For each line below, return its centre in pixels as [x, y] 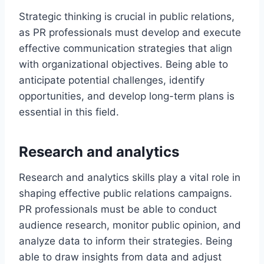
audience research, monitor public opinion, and [130, 225]
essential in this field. [69, 112]
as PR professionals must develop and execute [130, 32]
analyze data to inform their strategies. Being [126, 241]
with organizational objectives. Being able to [123, 64]
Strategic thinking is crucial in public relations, [127, 16]
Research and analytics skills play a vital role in [130, 177]
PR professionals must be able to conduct [118, 209]
